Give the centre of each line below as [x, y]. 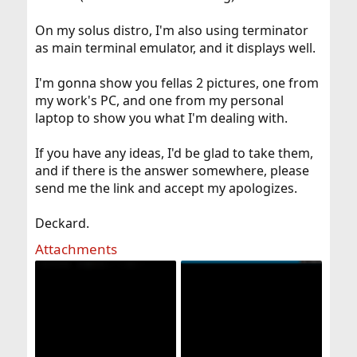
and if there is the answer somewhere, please [172, 171]
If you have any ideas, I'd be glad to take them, [174, 153]
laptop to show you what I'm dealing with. [161, 118]
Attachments [76, 249]
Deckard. [62, 223]
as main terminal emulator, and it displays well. [175, 48]
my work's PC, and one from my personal [159, 100]
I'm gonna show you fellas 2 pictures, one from [177, 83]
